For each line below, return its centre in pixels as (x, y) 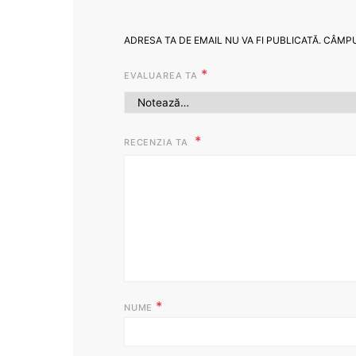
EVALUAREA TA (163, 75)
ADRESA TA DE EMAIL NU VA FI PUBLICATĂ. (222, 40)
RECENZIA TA (158, 142)
